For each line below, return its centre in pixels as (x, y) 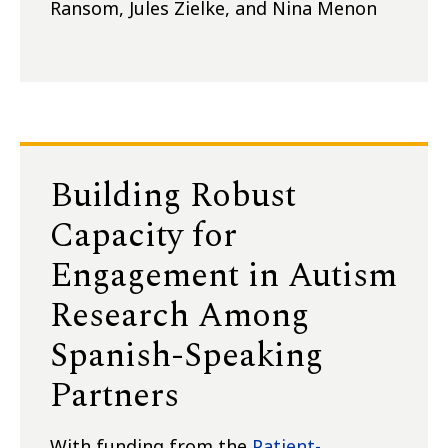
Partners (114, 396)
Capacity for (143, 236)
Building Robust (173, 196)
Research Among (179, 316)
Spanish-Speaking (186, 356)
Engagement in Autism (223, 276)
